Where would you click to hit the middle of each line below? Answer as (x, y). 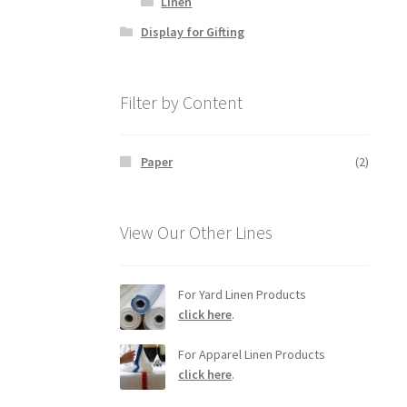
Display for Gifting (192, 31)
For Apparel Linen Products (252, 354)
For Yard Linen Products (243, 294)
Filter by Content (182, 102)
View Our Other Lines (197, 232)
